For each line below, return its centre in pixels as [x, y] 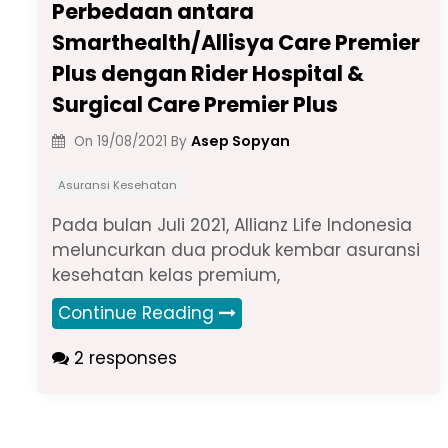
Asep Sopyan [240, 140]
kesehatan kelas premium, [166, 275]
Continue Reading [136, 313]
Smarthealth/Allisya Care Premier [236, 42]
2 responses [123, 358]
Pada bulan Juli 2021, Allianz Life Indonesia [232, 225]
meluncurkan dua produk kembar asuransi [236, 250]
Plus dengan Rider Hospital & [208, 73]
